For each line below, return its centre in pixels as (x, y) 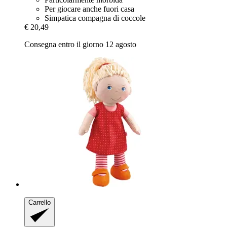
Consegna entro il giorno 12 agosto (80, 45)
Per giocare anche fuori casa (89, 9)
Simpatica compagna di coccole (95, 18)
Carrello (40, 203)
